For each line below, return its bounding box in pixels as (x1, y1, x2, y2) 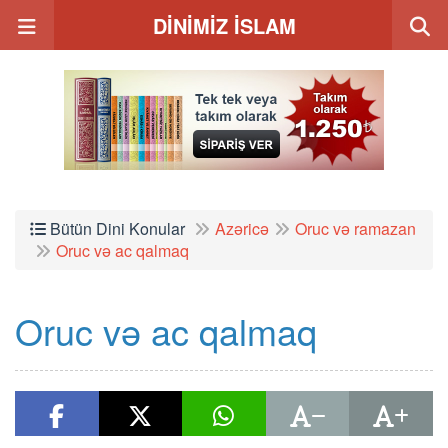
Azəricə (215, 217, 269, 240)
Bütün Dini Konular (46, 217, 185, 240)
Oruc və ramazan (295, 217, 416, 240)
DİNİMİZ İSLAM (152, 11, 296, 40)
